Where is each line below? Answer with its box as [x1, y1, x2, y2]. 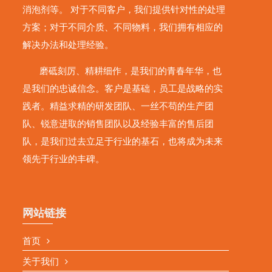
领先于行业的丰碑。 [22, 154, 105, 164]
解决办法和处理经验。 [22, 40, 114, 50]
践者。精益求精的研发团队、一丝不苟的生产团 [22, 101, 214, 111]
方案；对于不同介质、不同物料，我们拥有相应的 [22, 22, 223, 32]
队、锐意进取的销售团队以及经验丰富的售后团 [22, 119, 214, 129]
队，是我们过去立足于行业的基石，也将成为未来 [22, 137, 223, 146]
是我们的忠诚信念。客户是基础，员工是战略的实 [22, 84, 223, 93]
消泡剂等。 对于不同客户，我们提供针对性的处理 [22, 5, 226, 15]
